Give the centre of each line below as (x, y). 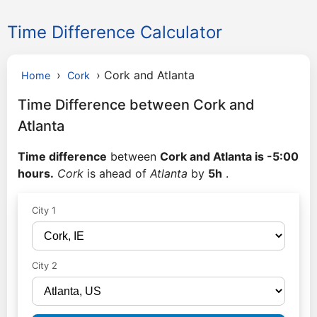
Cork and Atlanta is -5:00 (229, 156)
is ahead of (117, 173)
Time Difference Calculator (115, 32)
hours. (36, 173)
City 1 (44, 210)
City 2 (45, 265)
